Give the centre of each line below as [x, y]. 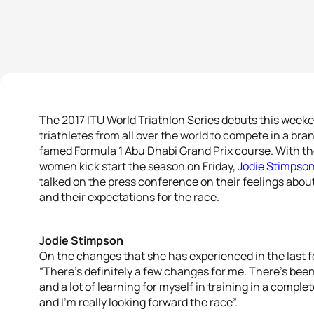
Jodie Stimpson [81, 240]
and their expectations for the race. [129, 197]
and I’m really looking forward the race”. [138, 302]
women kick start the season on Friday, [138, 166]
